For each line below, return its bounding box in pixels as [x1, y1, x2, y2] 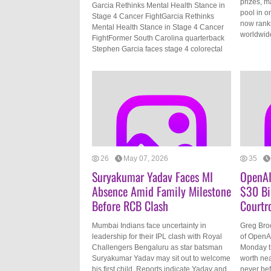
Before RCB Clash [92, 197, 168, 215]
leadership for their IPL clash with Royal [92, 232, 222, 241]
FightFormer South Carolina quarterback [92, 34, 224, 42]
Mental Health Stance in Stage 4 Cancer [92, 23, 224, 31]
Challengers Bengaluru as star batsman [92, 243, 223, 252]
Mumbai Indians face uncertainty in [92, 221, 206, 230]
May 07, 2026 [123, 154, 168, 163]
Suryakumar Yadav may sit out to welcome [92, 254, 230, 263]
